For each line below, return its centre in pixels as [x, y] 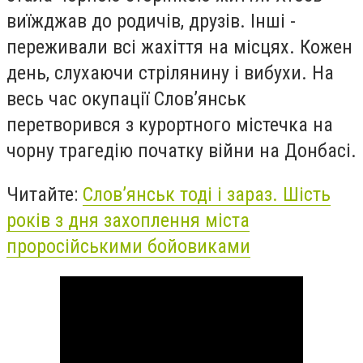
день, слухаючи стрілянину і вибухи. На [170, 73]
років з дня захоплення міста [128, 220]
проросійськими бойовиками [128, 246]
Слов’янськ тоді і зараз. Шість [207, 194]
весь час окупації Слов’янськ [126, 98]
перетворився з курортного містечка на [170, 124]
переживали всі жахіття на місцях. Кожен [179, 47]
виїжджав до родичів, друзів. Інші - [151, 21]
